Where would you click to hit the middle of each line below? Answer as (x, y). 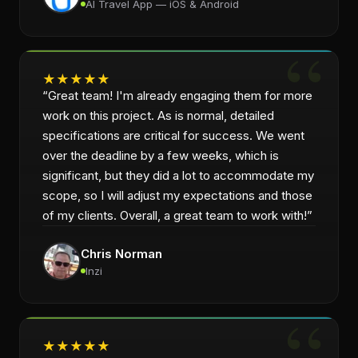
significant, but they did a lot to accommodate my (178, 175)
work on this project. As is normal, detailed (158, 115)
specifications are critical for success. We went (173, 135)
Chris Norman (121, 253)
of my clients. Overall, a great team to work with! (175, 215)
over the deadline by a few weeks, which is (161, 155)
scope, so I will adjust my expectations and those (177, 195)
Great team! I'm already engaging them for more (180, 95)
